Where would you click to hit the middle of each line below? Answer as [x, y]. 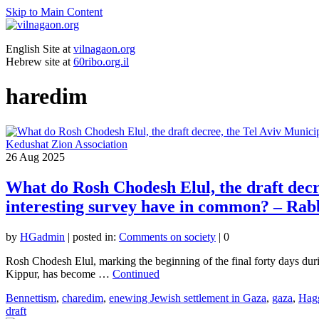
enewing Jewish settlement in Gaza [188, 298]
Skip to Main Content [54, 12]
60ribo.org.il [101, 62]
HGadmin [42, 236]
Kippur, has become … [59, 273]
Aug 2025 [41, 157]
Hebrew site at [40, 62]
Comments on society [167, 236]
